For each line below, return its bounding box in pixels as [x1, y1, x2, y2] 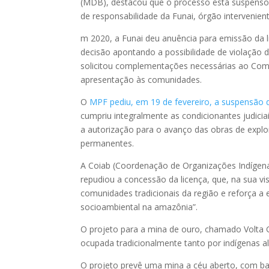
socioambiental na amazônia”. [80, 201, 198, 213]
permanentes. [80, 137, 134, 149]
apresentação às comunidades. [80, 73, 202, 85]
